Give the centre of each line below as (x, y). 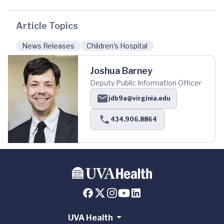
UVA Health (90, 218)
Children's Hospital (117, 46)
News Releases (48, 46)
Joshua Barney (121, 71)
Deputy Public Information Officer (146, 83)
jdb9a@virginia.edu (139, 98)
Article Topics (47, 26)
